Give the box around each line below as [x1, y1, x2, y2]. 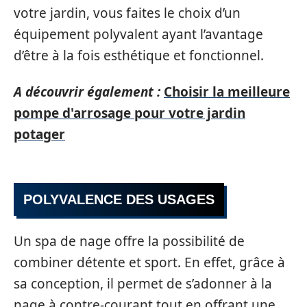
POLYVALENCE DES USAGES [23, 191, 214, 207]
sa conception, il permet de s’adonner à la [14, 275, 272, 293]
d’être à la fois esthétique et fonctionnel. [14, 46, 264, 64]
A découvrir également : [14, 83, 160, 101]
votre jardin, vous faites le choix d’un [14, 3, 241, 22]
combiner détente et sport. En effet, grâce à [14, 254, 285, 271]
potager [14, 125, 65, 143]
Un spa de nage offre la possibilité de [14, 232, 245, 250]
